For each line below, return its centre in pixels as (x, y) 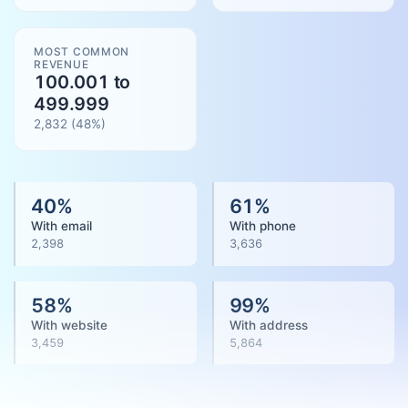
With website (69, 325)
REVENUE (61, 64)
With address (268, 325)
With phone (262, 226)
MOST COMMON (82, 51)
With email (61, 226)
